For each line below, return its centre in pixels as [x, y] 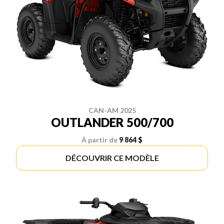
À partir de [99, 140]
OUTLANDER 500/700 [112, 122]
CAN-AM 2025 [112, 110]
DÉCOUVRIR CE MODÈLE [112, 158]
